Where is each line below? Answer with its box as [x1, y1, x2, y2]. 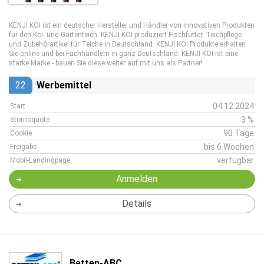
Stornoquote [10, 115, 49, 124]
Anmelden [115, 173, 157, 184]
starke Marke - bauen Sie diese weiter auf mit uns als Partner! [9, 59, 203, 67]
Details [121, 198, 151, 209]
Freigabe [10, 143, 37, 151]
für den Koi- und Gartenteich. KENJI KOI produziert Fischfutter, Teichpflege [9, 31, 242, 39]
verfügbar [217, 156, 254, 165]
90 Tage [223, 128, 254, 138]
